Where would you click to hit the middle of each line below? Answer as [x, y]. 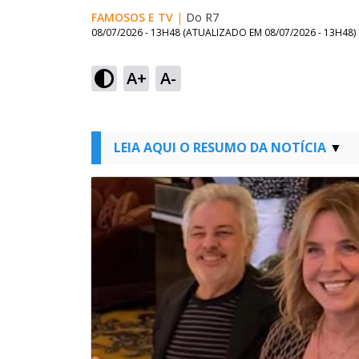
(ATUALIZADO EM [224, 32]
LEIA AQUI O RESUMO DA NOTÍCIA [220, 147]
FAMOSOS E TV [132, 17]
